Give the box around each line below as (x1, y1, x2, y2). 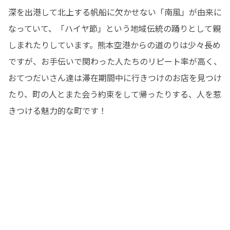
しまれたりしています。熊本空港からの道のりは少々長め (8, 38, 221, 51)
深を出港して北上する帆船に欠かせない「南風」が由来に (8, 5, 222, 18)
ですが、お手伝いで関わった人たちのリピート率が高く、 (8, 54, 222, 67)
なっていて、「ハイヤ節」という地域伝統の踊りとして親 (8, 22, 221, 34)
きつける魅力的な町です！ (8, 104, 107, 117)
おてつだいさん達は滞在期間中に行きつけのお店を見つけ (8, 71, 222, 84)
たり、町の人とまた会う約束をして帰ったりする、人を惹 (8, 87, 221, 100)
